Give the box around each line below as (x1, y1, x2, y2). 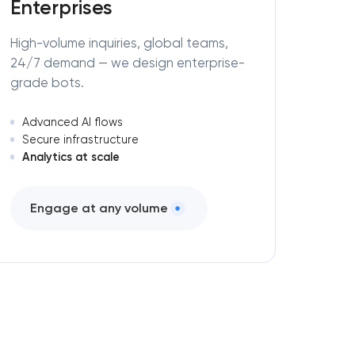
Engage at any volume (29, 200, 168, 216)
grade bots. (10, 74, 84, 90)
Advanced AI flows (22, 116, 124, 128)
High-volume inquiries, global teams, (10, 35, 228, 51)
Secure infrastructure (22, 133, 139, 146)
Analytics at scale (22, 150, 120, 164)
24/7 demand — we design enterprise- (10, 55, 245, 71)
